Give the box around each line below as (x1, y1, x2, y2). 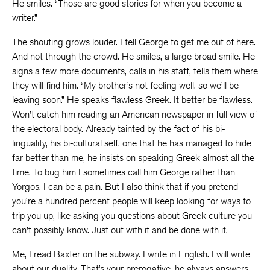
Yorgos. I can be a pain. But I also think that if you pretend (12, 181, 238, 192)
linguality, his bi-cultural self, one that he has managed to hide (12, 137, 251, 149)
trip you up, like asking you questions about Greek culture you (12, 210, 252, 221)
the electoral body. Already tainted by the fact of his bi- (12, 123, 225, 134)
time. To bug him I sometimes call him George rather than (12, 166, 235, 178)
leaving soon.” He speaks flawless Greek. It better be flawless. (12, 94, 253, 105)
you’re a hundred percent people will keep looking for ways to (12, 195, 251, 207)
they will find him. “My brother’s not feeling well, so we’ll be (12, 80, 239, 91)
